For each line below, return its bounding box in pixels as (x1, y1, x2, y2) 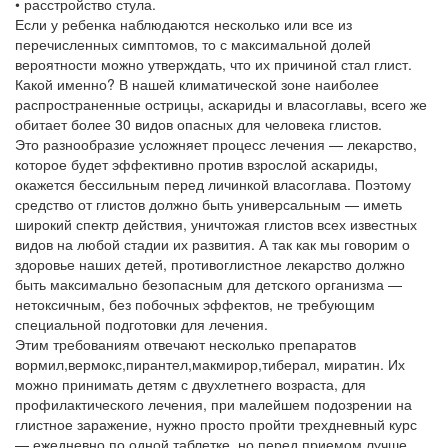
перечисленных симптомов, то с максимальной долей (15, 34, 371, 54)
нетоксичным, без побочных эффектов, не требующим (15, 294, 375, 314)
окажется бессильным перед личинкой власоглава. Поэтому (15, 174, 411, 194)
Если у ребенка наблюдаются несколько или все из (15, 14, 352, 34)
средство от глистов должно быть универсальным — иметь (15, 194, 402, 214)
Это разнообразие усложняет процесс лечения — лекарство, (15, 134, 417, 154)
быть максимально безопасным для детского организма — (15, 274, 402, 294)
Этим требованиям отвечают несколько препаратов (15, 334, 356, 354)
